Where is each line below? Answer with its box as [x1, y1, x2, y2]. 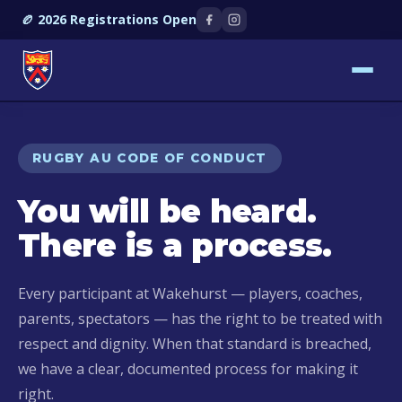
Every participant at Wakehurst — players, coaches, [18, 284, 363, 303]
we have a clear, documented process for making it [18, 359, 358, 379]
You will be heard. [18, 192, 317, 231]
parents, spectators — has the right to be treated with [18, 309, 382, 328]
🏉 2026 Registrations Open [22, 11, 197, 28]
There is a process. [18, 226, 332, 265]
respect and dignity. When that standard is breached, [18, 334, 371, 354]
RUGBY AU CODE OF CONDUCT [32, 151, 267, 165]
